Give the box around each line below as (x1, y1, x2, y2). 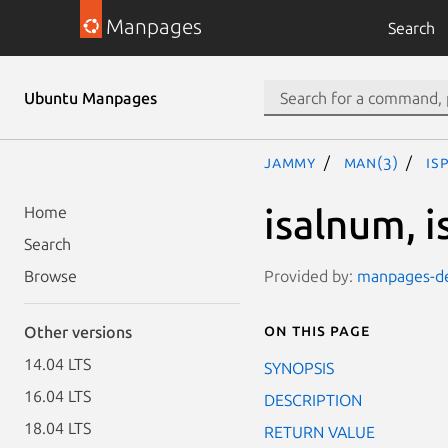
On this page (264, 320, 370, 339)
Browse (24, 267, 77, 285)
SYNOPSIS (264, 358, 334, 377)
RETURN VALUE (264, 422, 375, 441)
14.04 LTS (24, 355, 91, 373)
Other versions (24, 323, 132, 341)
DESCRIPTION (264, 390, 362, 409)
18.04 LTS (24, 419, 91, 437)
